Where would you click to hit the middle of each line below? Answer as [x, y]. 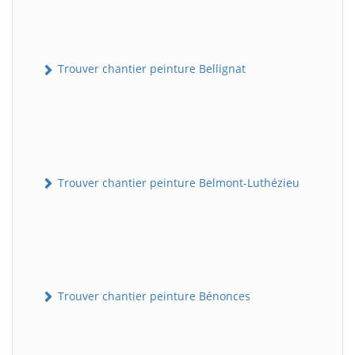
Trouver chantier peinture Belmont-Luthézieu [177, 182]
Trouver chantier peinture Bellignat [150, 69]
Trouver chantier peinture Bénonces [153, 296]
